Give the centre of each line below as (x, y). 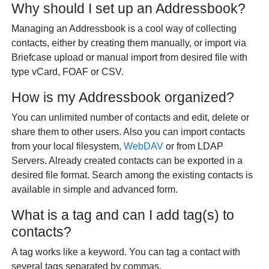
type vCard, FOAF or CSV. (68, 72)
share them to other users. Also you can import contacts (128, 132)
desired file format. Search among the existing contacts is (132, 175)
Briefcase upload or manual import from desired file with (130, 57)
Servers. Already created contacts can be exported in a (127, 161)
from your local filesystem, (68, 146)
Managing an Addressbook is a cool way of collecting (124, 29)
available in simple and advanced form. (95, 189)
